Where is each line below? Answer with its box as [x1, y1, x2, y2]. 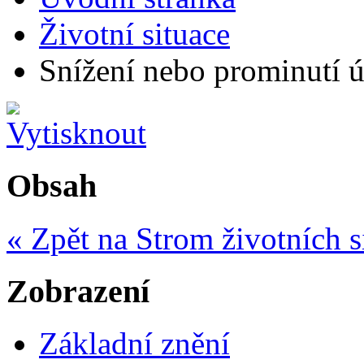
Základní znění [39, 326, 230, 362]
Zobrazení [6, 272, 149, 310]
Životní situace [39, 16, 230, 52]
